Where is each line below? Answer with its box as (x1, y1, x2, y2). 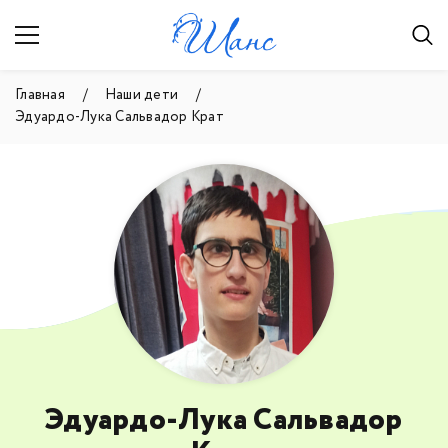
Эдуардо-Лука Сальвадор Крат (15, 107, 224, 127)
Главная (15, 85, 65, 105)
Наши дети (104, 85, 179, 105)
